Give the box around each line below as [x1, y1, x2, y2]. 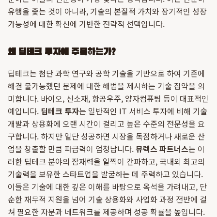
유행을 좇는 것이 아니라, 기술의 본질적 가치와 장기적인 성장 [8, 5, 207, 17]
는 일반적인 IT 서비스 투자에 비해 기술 [79, 105, 207, 117]
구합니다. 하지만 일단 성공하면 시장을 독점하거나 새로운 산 [8, 130, 205, 142]
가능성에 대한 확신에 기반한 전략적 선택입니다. [8, 18, 165, 30]
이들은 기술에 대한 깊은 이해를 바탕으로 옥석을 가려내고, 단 [8, 181, 207, 192]
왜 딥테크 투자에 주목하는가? [8, 47, 115, 57]
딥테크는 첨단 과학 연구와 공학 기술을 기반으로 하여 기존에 [8, 67, 205, 79]
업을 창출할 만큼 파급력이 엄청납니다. [8, 143, 136, 155]
